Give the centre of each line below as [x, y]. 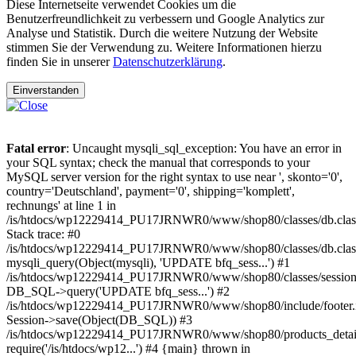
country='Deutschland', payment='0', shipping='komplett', [151, 191]
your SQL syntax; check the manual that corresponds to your [158, 162]
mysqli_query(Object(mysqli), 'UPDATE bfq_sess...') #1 [148, 262]
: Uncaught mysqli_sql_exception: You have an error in [204, 148]
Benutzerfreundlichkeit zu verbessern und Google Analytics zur [165, 18]
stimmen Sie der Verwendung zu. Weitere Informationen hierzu [164, 47]
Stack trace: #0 [43, 234]
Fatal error [36, 148]
